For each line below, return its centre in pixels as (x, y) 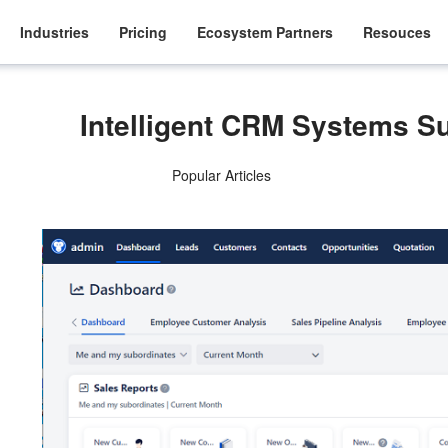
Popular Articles (221, 175)
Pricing (143, 31)
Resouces (397, 31)
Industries (55, 31)
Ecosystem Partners (265, 31)
